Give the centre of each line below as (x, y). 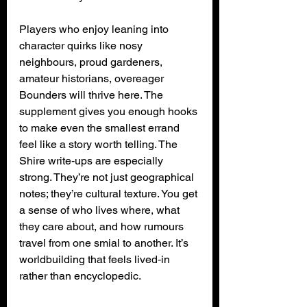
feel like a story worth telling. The (100, 144)
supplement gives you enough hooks (110, 111)
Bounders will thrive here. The (93, 95)
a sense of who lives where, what (101, 210)
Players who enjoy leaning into (95, 29)
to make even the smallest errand (101, 127)
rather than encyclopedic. (80, 275)
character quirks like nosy (82, 45)
